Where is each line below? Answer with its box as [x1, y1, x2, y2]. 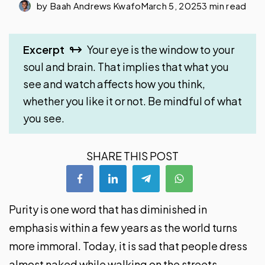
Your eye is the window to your [87, 43, 234, 57]
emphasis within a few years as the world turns [9, 221, 237, 235]
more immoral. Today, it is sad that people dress [9, 239, 247, 253]
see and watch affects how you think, [23, 77, 205, 91]
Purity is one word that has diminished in [9, 202, 207, 216]
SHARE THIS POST [86, 149, 179, 163]
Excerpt [23, 43, 64, 57]
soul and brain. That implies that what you [23, 60, 229, 74]
